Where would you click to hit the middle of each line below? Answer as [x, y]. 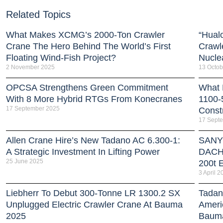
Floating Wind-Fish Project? [61, 57]
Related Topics [38, 14]
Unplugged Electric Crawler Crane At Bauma [94, 204]
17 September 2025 [33, 108]
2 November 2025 [30, 67]
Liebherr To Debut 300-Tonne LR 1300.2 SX [93, 193]
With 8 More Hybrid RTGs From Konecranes [94, 99]
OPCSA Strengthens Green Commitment [87, 87]
